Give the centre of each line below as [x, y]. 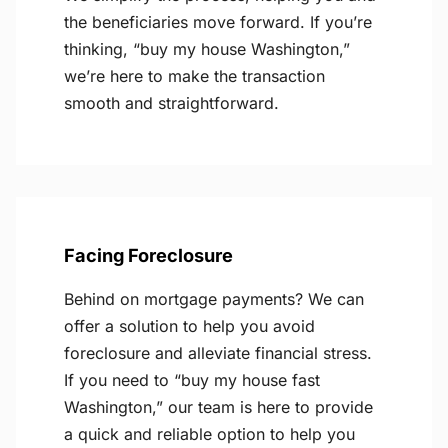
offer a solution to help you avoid [189, 326]
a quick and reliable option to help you [209, 434]
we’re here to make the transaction [194, 76]
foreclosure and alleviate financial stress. [218, 353]
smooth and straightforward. [171, 103]
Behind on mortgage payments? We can [214, 299]
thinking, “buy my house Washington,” [207, 49]
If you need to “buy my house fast [192, 380]
